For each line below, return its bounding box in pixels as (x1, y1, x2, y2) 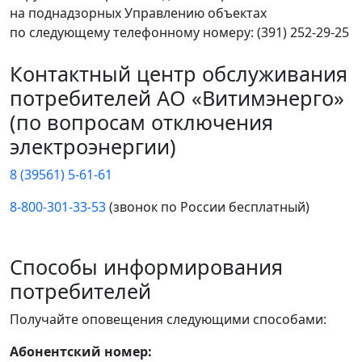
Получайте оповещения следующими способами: (10, 310, 326, 329)
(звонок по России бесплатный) (106, 198, 309, 217)
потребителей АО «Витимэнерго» (10, 84, 344, 112)
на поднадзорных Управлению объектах (10, 4, 267, 23)
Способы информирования (10, 253, 283, 281)
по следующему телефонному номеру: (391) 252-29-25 (10, 23, 349, 42)
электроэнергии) (10, 133, 176, 161)
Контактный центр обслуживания (10, 60, 347, 88)
